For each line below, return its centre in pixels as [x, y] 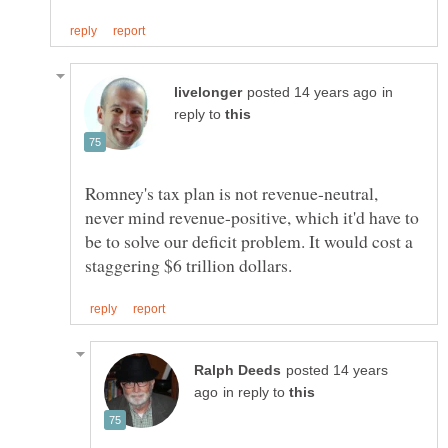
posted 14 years [337, 371]
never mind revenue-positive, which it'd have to [252, 216]
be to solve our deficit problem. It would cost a [249, 240]
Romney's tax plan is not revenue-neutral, [231, 192]
